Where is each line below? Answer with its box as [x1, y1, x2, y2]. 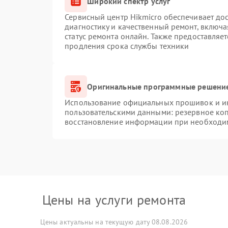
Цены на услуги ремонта [42, 191, 186, 208]
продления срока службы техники [65, 41, 189, 51]
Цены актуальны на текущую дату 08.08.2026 [40, 217, 188, 226]
